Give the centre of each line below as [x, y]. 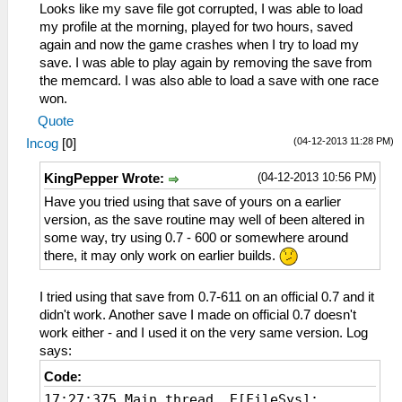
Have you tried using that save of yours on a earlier [192, 201]
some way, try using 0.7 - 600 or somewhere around [196, 237]
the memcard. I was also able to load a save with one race [209, 80]
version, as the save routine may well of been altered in [204, 219]
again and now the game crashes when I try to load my [199, 44]
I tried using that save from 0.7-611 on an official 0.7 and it [207, 297]
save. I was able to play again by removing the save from [206, 62]
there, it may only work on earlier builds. [162, 255]
